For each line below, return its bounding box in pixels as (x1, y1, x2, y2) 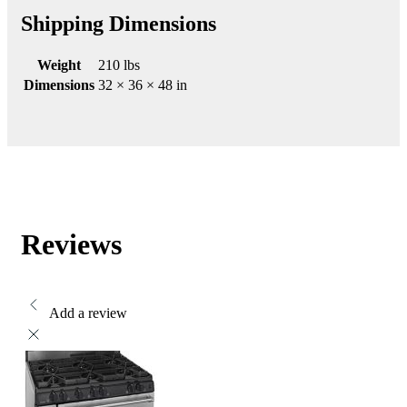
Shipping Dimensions (21, 12, 216, 36)
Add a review (49, 305, 127, 321)
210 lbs (98, 57, 140, 73)
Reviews (21, 228, 122, 261)
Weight (37, 57, 81, 73)
